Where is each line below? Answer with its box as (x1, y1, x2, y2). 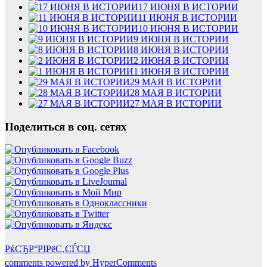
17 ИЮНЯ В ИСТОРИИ (138, 1, 238, 12)
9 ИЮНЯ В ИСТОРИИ (133, 33, 229, 44)
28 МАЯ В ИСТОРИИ (130, 87, 222, 98)
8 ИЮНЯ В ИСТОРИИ (133, 44, 229, 55)
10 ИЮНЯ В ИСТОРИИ (138, 23, 238, 33)
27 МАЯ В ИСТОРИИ (130, 98, 222, 108)
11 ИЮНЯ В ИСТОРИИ (138, 12, 237, 23)
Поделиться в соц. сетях (5, 120, 127, 133)
